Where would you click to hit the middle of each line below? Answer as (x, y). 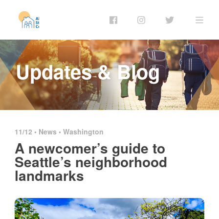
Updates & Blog (88, 71)
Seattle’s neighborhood (91, 161)
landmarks (49, 175)
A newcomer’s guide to (90, 148)
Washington (83, 131)
